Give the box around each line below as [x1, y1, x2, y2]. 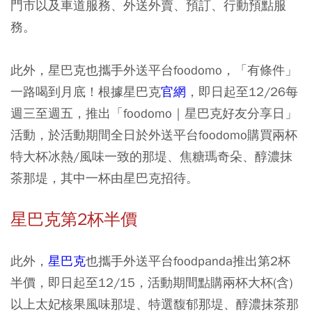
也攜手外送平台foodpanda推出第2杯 [86, 253, 290, 269]
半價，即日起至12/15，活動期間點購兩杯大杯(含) [10, 274, 292, 290]
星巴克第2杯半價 [10, 209, 137, 230]
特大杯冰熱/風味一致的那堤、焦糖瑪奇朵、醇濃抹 [10, 148, 292, 164]
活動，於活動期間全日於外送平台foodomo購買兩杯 [10, 127, 297, 143]
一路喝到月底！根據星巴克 [10, 84, 161, 100]
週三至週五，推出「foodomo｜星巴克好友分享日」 [10, 105, 297, 121]
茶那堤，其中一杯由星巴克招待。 [10, 170, 198, 186]
